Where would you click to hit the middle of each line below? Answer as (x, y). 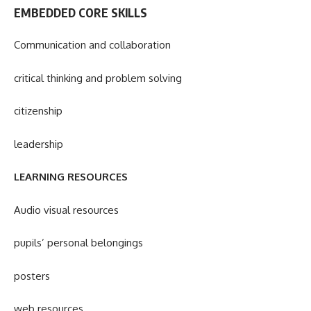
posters (32, 276)
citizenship (38, 111)
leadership (39, 144)
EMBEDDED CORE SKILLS (81, 12)
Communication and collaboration (92, 45)
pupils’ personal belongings (78, 243)
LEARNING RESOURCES (71, 177)
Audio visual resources (66, 210)
